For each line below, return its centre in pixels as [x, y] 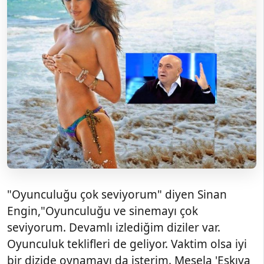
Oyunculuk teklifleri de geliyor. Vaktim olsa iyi [127, 244]
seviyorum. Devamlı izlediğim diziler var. [114, 227]
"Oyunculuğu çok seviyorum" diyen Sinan [117, 194]
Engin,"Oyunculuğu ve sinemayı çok [103, 211]
